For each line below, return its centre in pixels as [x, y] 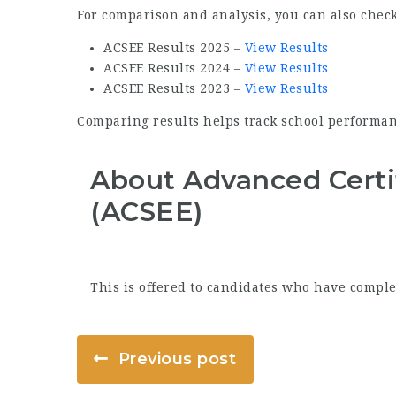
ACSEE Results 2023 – [174, 88]
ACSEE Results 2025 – [174, 48]
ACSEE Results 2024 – [174, 68]
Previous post [177, 359]
